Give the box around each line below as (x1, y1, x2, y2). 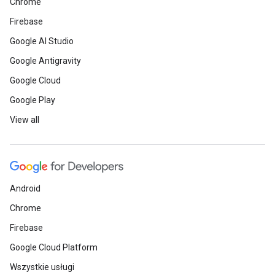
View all (10, 115, 39, 125)
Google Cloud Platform (10, 242, 98, 252)
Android (10, 184, 41, 193)
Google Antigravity (10, 56, 81, 66)
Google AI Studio (10, 36, 74, 46)
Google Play (10, 95, 55, 105)
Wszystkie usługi (10, 262, 74, 272)
